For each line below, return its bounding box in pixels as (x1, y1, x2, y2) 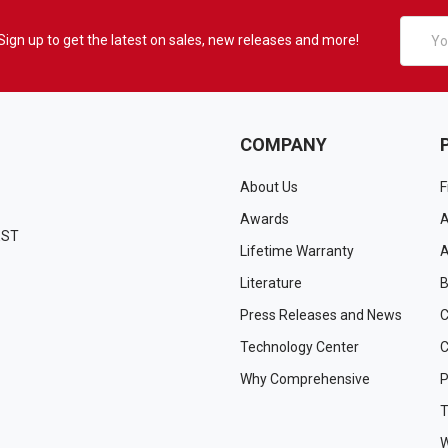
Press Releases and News (240, 306, 402, 323)
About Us (240, 178, 298, 195)
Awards (240, 210, 289, 227)
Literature (240, 274, 302, 291)
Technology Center (240, 338, 359, 355)
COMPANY (240, 133, 327, 155)
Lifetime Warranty (240, 242, 354, 259)
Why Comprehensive (240, 370, 370, 387)
